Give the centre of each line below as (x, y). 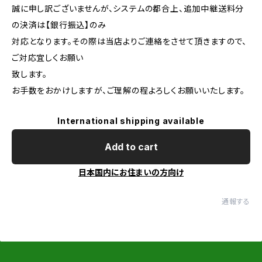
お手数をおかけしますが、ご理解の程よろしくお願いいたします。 (128, 90)
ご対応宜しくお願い (48, 58)
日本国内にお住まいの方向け (131, 172)
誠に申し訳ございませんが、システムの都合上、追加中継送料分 (128, 8)
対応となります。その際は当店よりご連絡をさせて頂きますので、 (129, 41)
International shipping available (131, 121)
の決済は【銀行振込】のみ (59, 25)
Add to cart (131, 147)
